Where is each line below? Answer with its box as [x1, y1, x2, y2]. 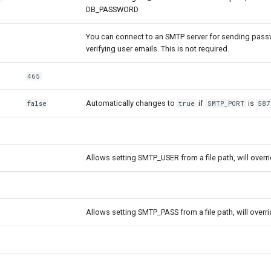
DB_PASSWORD [86, 5, 139, 14]
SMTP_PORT [207, 99, 244, 108]
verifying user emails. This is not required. [86, 44, 229, 53]
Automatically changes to [86, 99, 177, 108]
